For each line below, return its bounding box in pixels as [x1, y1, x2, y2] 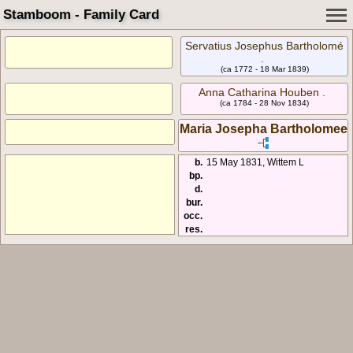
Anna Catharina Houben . [199, 86, 326, 99]
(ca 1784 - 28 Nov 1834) [220, 98, 310, 108]
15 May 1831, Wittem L [206, 156, 305, 167]
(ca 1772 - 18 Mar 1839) [220, 65, 309, 73]
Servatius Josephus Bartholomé [185, 39, 344, 52]
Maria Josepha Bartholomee [179, 121, 347, 136]
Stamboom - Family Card [3, 7, 159, 22]
